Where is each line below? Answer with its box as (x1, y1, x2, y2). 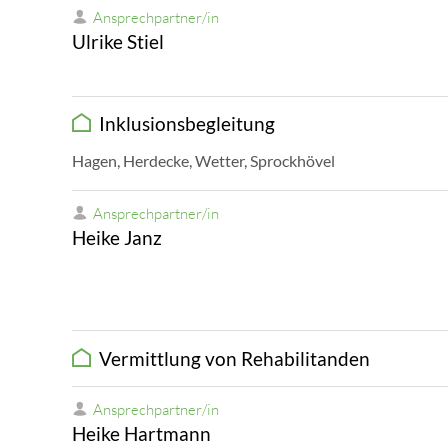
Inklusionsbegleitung (91, 112, 275, 136)
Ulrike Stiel (72, 29, 164, 53)
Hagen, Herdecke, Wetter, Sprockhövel (72, 150, 335, 170)
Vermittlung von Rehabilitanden (91, 346, 370, 370)
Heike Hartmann (72, 421, 211, 445)
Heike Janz (72, 225, 162, 249)
